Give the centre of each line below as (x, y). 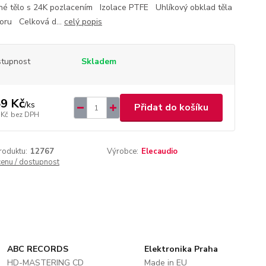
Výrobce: (123, 151)
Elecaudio (160, 151)
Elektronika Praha (181, 249)
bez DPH (25, 114)
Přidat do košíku (171, 107)
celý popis (83, 22)
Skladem (99, 61)
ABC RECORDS (38, 249)
